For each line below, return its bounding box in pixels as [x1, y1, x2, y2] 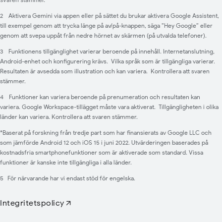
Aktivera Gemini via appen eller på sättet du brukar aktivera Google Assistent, [7, 12, 219, 20]
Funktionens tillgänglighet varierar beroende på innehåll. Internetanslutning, [7, 48, 215, 55]
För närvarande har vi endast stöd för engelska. [7, 174, 135, 182]
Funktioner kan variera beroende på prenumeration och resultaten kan [7, 93, 200, 101]
